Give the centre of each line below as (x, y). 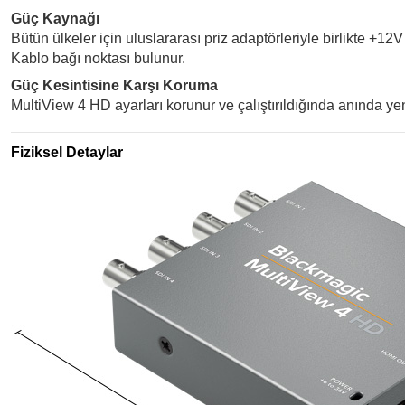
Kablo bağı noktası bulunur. (98, 58)
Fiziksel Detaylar (67, 152)
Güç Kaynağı (55, 19)
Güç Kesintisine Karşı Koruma (114, 85)
